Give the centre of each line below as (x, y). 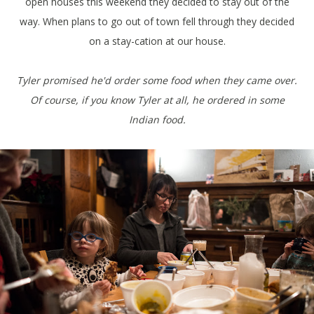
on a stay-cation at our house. (157, 41)
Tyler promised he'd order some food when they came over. (157, 81)
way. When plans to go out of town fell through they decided (157, 22)
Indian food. (157, 120)
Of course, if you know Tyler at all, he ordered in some (157, 100)
